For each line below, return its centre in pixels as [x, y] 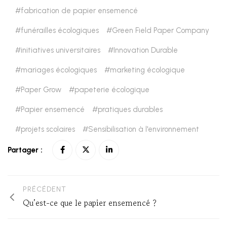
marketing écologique [147, 70]
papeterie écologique [112, 89]
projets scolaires [48, 129]
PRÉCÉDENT [45, 189]
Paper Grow [41, 89]
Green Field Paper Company [161, 30]
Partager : [26, 150]
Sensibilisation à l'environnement [144, 129]
